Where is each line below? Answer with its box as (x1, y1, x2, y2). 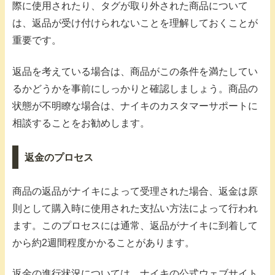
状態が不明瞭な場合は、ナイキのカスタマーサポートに (12, 100, 258, 111)
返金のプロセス (24, 152, 93, 163)
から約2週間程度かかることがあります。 (12, 237, 195, 248)
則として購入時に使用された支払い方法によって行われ (12, 203, 258, 214)
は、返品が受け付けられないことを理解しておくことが (12, 18, 258, 29)
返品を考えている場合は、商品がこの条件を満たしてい (12, 66, 258, 77)
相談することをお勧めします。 (12, 117, 150, 128)
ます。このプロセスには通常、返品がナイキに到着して (12, 220, 258, 231)
